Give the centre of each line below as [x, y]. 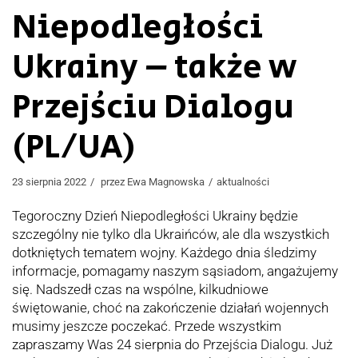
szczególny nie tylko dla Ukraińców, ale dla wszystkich [171, 235]
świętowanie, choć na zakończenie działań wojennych [170, 308]
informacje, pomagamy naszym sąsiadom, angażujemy [175, 271]
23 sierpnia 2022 [49, 182]
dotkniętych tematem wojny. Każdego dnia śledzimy [164, 253]
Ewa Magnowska [166, 182]
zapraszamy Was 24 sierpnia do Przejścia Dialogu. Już [172, 345]
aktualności [243, 182]
